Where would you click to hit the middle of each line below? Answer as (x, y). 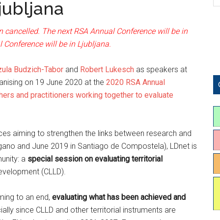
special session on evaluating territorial (95, 159)
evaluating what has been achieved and (119, 197)
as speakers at (161, 69)
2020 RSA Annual (136, 82)
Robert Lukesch (107, 69)
